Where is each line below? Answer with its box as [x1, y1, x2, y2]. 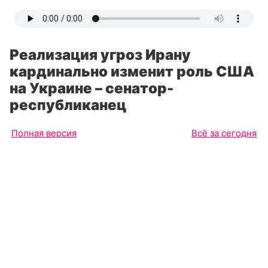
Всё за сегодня [191, 127, 257, 139]
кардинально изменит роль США [10, 63, 254, 80]
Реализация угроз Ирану [10, 46, 191, 63]
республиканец [10, 96, 126, 114]
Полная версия [11, 127, 77, 139]
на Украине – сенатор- [10, 80, 173, 97]
